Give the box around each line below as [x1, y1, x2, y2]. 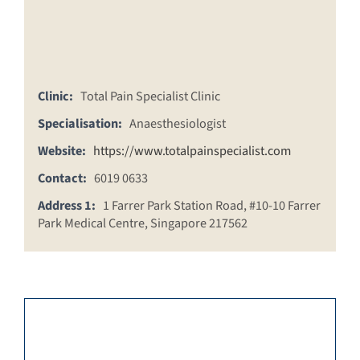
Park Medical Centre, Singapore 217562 [38, 214, 247, 233]
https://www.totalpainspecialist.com [93, 141, 291, 161]
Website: [38, 141, 86, 161]
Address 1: [38, 196, 96, 215]
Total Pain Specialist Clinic [80, 87, 220, 106]
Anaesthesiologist [129, 114, 226, 133]
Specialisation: [38, 114, 122, 133]
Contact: [38, 169, 87, 188]
